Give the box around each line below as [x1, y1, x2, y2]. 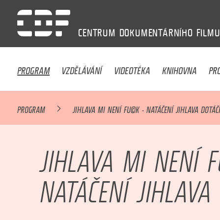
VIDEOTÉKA [113, 58, 150, 78]
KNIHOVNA [162, 58, 197, 78]
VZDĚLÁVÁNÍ [61, 58, 102, 78]
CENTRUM [78, 27, 116, 39]
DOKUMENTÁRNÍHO [119, 27, 193, 39]
